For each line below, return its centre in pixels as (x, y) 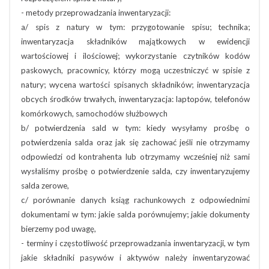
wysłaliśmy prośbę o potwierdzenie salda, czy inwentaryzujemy (135, 171)
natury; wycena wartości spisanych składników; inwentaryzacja (135, 85)
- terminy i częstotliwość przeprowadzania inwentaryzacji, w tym (135, 243)
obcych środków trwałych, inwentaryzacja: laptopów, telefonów (135, 99)
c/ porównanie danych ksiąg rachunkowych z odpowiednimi (135, 200)
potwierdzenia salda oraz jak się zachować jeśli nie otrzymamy (135, 142)
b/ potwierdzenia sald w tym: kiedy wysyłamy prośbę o (135, 128)
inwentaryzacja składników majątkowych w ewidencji (135, 41)
